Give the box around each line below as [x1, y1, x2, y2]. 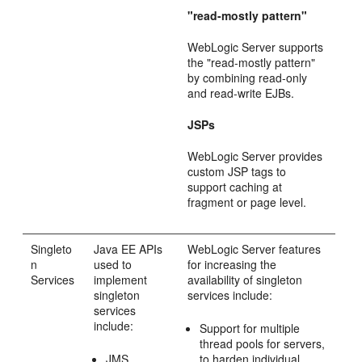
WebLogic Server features [187, 241, 322, 257]
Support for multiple [200, 320, 301, 336]
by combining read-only [187, 69, 308, 86]
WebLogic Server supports [187, 39, 324, 55]
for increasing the [187, 256, 277, 272]
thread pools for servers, [200, 335, 326, 351]
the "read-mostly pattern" [187, 54, 316, 70]
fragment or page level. [187, 194, 307, 210]
